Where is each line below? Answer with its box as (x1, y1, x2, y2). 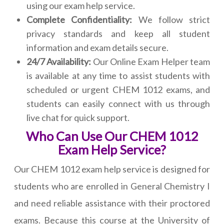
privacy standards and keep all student (26, 28, 210, 39)
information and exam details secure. (26, 42, 168, 53)
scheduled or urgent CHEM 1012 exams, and (26, 84, 210, 95)
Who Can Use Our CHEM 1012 (25, 128, 198, 144)
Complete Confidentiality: (26, 14, 132, 25)
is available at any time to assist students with (26, 70, 210, 81)
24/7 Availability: (26, 56, 91, 67)
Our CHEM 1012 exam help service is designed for (14, 163, 210, 175)
